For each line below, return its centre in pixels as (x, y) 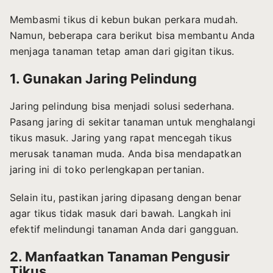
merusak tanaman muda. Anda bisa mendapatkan (126, 153)
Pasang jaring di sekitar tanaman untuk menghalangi (133, 122)
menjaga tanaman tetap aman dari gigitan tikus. (122, 51)
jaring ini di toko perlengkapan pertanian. (107, 169)
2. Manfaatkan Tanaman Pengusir (120, 256)
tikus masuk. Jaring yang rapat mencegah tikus (121, 137)
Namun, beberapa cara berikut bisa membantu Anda (133, 35)
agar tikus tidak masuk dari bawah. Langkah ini (121, 213)
